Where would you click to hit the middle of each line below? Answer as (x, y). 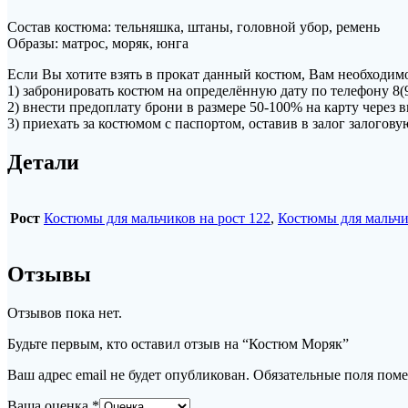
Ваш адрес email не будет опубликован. (128, 374)
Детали (43, 162)
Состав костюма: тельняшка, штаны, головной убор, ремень (194, 27)
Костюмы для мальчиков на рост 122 (157, 218)
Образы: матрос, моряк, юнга (98, 44)
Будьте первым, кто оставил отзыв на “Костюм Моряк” (178, 343)
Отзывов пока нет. (65, 312)
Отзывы (49, 274)
